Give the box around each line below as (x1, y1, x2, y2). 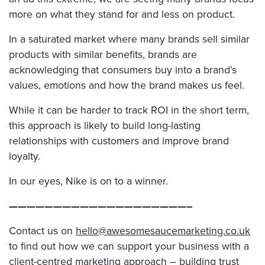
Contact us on (9, 223, 76, 239)
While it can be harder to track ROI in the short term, (9, 102, 249, 118)
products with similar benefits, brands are (9, 47, 197, 63)
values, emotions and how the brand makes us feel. (9, 77, 244, 93)
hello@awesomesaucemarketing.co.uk (76, 223, 250, 239)
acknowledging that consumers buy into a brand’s (9, 62, 237, 78)
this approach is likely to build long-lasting (9, 118, 201, 134)
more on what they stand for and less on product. (9, 7, 235, 22)
